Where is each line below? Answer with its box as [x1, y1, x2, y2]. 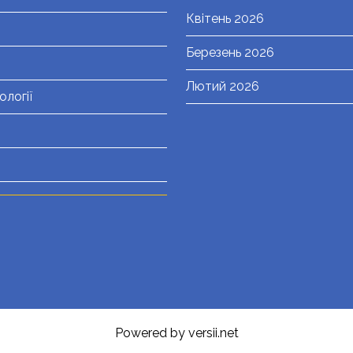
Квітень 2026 [186, 11, 264, 27]
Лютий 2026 [186, 79, 259, 95]
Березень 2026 [186, 45, 274, 61]
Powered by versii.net [114, 325, 239, 341]
